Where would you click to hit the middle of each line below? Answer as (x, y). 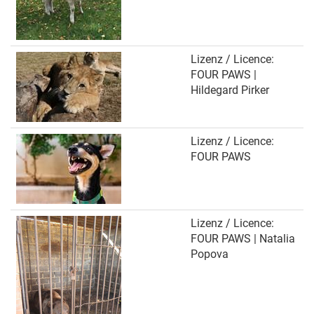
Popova (210, 254)
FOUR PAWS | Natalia (243, 239)
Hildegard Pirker (230, 90)
